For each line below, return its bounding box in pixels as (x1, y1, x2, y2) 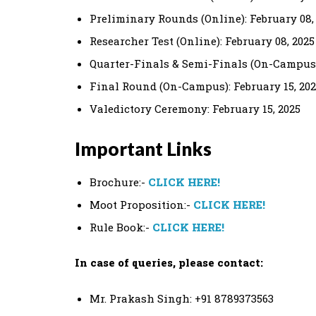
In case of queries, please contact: (75, 255, 263, 269)
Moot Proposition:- (90, 197, 193, 212)
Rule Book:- (90, 220, 152, 234)
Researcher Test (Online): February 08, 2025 (90, 34, 315, 48)
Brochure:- (90, 175, 148, 189)
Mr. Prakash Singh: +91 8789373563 (90, 291, 274, 305)
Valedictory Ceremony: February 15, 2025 (90, 102, 300, 116)
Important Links (75, 138, 212, 160)
